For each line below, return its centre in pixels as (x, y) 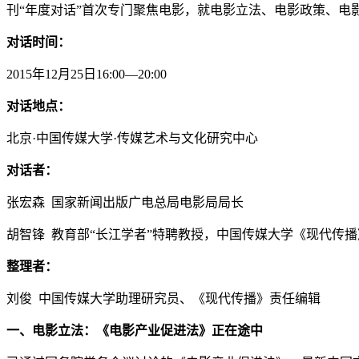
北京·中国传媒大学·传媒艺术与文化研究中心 (132, 138)
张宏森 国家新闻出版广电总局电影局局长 (125, 202)
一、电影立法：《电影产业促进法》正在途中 (136, 330)
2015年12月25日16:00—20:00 (87, 74)
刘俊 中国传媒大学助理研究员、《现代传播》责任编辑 (163, 298)
